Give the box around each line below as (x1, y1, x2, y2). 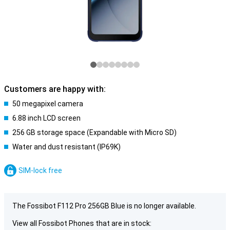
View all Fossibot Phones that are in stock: (12, 219, 151, 227)
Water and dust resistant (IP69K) (12, 143, 121, 151)
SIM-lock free (18, 166, 62, 175)
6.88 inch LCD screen (12, 114, 81, 122)
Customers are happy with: (4, 84, 106, 94)
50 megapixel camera (12, 100, 83, 108)
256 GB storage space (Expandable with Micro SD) (12, 128, 177, 137)
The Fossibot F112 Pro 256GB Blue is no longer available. (12, 202, 196, 210)
